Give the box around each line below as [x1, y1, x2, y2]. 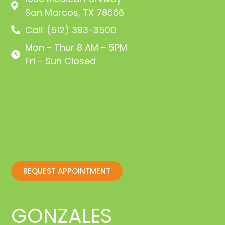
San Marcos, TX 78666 [25, 6, 124, 19]
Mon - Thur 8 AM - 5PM [25, 41, 127, 54]
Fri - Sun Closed [25, 54, 96, 67]
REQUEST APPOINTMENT [23, 165, 111, 176]
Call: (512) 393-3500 [25, 23, 116, 36]
